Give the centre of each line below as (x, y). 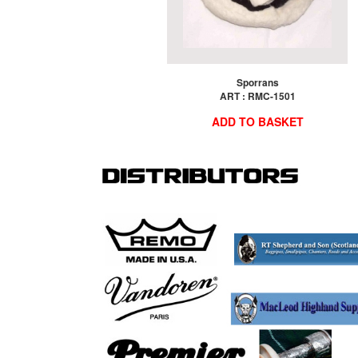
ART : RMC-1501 (257, 95)
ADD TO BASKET (257, 121)
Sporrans (257, 82)
